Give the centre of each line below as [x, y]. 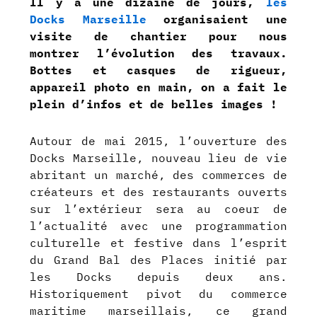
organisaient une [217, 19]
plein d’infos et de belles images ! [154, 104]
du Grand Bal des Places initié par [158, 260]
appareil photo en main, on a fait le [158, 87]
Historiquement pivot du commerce [158, 294]
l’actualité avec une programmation [158, 226]
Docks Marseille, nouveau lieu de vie [158, 158]
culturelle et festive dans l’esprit [158, 243]
